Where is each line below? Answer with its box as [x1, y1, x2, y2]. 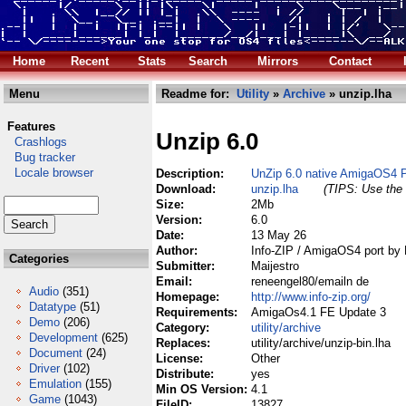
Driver [29, 362, 60, 375]
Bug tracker [4, 150, 75, 164]
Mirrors [257, 54, 298, 68]
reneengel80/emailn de [251, 275, 369, 288]
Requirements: [156, 305, 241, 319]
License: [156, 352, 207, 365]
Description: [156, 167, 227, 180]
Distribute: [156, 367, 217, 381]
